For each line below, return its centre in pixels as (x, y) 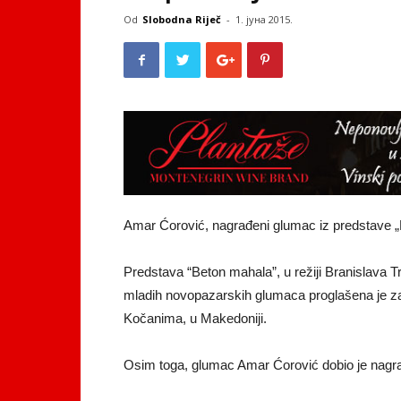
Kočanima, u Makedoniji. (195, 318)
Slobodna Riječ (182, 19)
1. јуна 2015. (264, 19)
